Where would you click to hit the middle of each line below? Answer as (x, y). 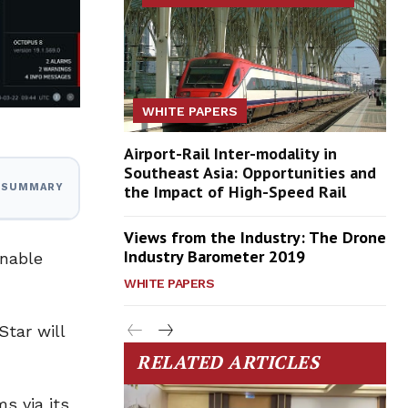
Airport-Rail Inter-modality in (230, 154)
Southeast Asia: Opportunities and (250, 173)
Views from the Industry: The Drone (255, 238)
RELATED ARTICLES (228, 362)
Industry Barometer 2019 (214, 257)
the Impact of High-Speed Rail (235, 192)
